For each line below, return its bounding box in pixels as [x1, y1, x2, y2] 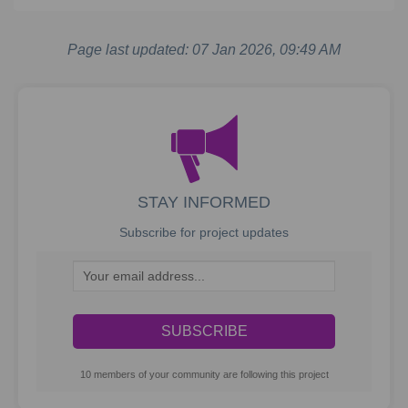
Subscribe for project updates [119, 225, 289, 240]
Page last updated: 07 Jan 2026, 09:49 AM [67, 42, 341, 58]
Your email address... [72, 263, 216, 280]
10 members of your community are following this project [79, 369, 329, 381]
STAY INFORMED [138, 193, 270, 212]
